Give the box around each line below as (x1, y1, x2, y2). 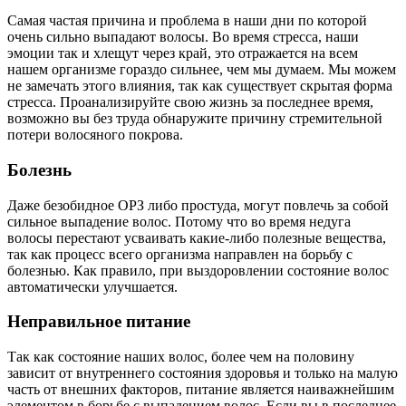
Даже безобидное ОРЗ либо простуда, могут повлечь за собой (7, 197, 389, 213)
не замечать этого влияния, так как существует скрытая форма (7, 78, 392, 94)
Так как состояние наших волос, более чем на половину (7, 348, 354, 364)
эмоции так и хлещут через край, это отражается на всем (7, 45, 358, 62)
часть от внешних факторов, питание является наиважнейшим (7, 381, 394, 397)
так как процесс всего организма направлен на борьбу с (7, 246, 353, 262)
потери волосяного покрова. (7, 127, 183, 143)
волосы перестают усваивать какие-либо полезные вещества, (7, 229, 386, 246)
